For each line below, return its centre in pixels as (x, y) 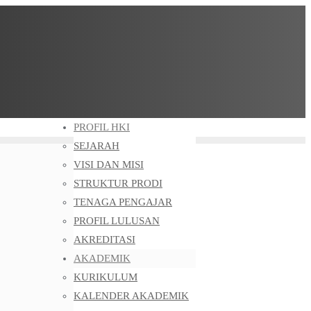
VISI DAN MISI (109, 165)
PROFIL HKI (102, 127)
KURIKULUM (106, 277)
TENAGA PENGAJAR (123, 202)
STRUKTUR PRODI (118, 183)
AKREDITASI (104, 239)
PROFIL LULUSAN (117, 221)
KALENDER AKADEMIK (131, 296)
